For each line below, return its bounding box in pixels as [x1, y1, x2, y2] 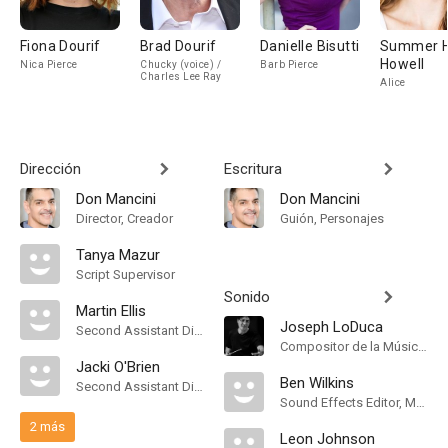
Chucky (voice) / [140, 59, 221, 70]
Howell [380, 56, 425, 72]
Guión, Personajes [280, 211, 384, 226]
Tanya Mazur [76, 246, 160, 264]
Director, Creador [76, 211, 173, 226]
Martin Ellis [76, 302, 146, 320]
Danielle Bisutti [260, 38, 360, 54]
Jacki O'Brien [76, 358, 160, 376]
